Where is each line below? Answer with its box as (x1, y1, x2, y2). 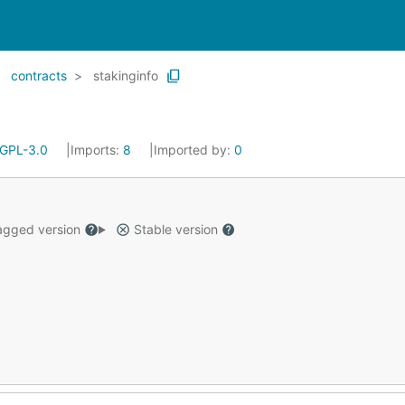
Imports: (71, 142, 123, 157)
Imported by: (154, 142, 234, 157)
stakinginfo (93, 68, 158, 83)
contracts (11, 68, 67, 83)
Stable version (129, 221, 221, 237)
